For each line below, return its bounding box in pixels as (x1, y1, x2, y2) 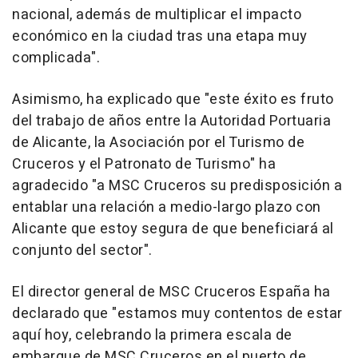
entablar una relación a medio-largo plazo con (12, 197, 321, 219)
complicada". (12, 47, 100, 70)
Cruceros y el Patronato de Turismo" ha (12, 153, 276, 176)
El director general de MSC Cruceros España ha (12, 281, 331, 304)
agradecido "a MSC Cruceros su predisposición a (12, 175, 342, 197)
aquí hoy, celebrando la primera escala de (12, 324, 292, 347)
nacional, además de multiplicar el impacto (12, 4, 301, 26)
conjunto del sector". (12, 240, 153, 262)
